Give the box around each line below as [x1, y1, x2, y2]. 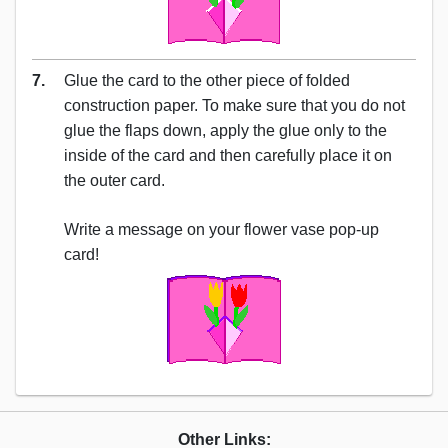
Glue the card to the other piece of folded [64, 71, 350, 89]
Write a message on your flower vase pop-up [64, 220, 379, 238]
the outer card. [64, 171, 165, 189]
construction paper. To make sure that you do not [64, 96, 405, 114]
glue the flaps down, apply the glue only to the [64, 121, 387, 139]
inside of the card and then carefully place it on [64, 146, 392, 164]
